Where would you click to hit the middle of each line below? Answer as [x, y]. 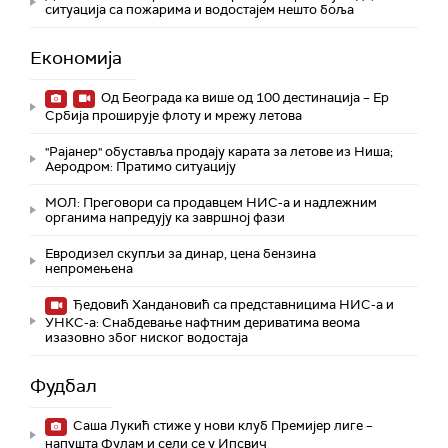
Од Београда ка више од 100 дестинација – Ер [243, 98]
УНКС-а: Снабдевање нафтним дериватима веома [202, 323]
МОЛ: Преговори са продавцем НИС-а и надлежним [211, 203]
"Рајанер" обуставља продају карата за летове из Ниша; [219, 152]
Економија [76, 58]
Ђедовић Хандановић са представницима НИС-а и [232, 305]
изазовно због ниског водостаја [146, 338]
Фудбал [63, 386]
